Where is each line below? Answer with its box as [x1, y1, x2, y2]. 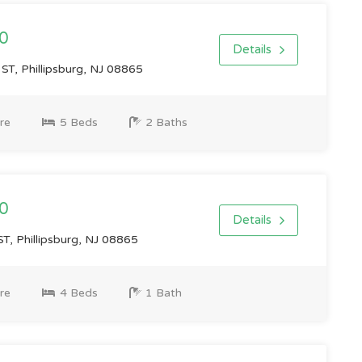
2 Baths [141, 116, 187, 129]
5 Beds [56, 116, 98, 129]
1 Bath [141, 286, 182, 300]
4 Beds [56, 286, 98, 300]
